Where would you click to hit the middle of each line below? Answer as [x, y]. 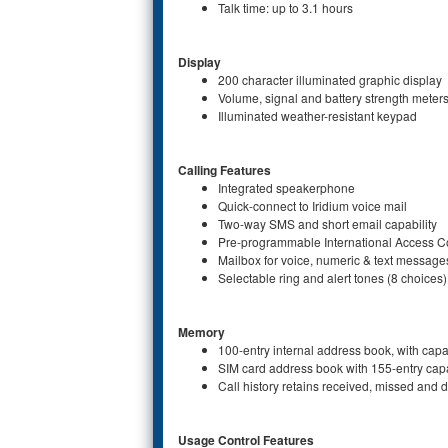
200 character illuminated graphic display [330, 79]
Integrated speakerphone [286, 187]
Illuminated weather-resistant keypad [317, 115]
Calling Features [224, 169]
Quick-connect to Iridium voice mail [312, 205]
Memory [201, 331]
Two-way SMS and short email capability [327, 223]
